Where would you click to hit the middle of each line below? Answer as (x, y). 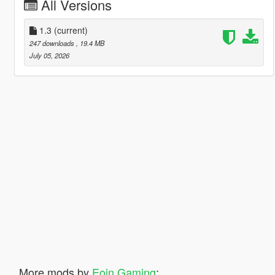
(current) (71, 30)
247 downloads (52, 43)
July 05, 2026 (49, 55)
